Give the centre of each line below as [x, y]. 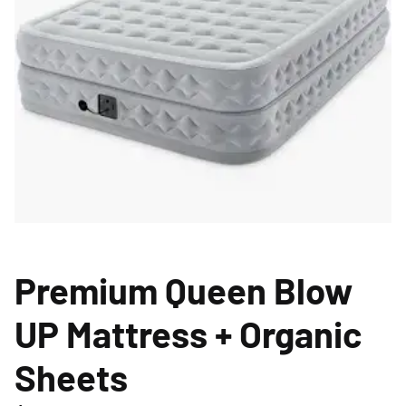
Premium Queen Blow [184, 290]
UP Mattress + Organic [188, 333]
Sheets [71, 377]
